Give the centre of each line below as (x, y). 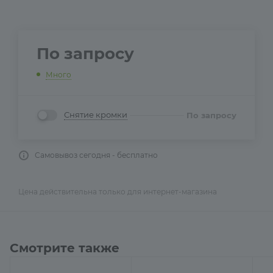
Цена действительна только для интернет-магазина (118, 192)
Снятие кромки (96, 115)
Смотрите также (65, 248)
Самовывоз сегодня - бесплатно (96, 155)
